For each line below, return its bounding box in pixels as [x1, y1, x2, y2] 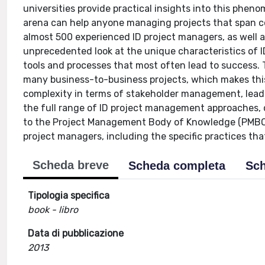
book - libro [28, 204, 79, 215]
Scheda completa [128, 159, 226, 172]
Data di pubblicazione [28, 228, 124, 239]
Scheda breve [33, 159, 109, 172]
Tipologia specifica [28, 190, 110, 201]
